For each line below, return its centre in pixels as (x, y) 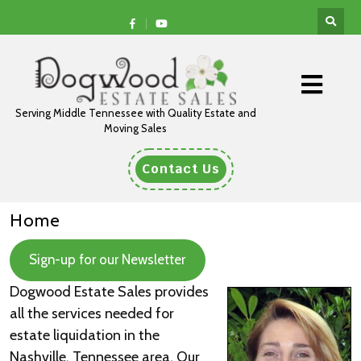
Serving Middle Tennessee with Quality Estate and (135, 113)
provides (180, 291)
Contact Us (180, 169)
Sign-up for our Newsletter (108, 260)
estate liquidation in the (85, 335)
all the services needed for (92, 313)
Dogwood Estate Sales (81, 291)
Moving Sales (135, 128)
